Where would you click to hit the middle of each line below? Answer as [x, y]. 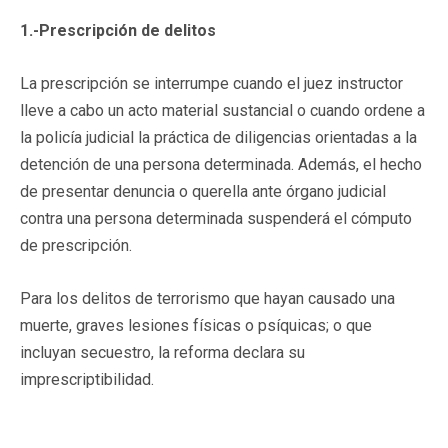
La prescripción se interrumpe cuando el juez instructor [211, 83]
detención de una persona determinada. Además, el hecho [221, 164]
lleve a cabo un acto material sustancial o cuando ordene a [222, 110]
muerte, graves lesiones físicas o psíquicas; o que [196, 325]
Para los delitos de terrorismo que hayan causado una [207, 298]
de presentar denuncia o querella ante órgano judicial [203, 191]
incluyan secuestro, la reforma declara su [162, 352]
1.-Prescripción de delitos [118, 30]
